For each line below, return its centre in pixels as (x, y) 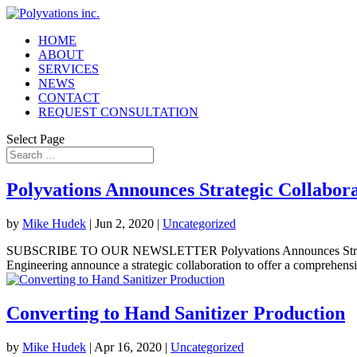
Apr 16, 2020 (128, 347)
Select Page (35, 139)
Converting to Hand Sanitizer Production (176, 313)
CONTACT (69, 98)
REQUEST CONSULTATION (118, 112)
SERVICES (69, 69)
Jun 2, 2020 (124, 223)
